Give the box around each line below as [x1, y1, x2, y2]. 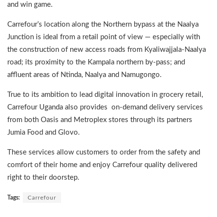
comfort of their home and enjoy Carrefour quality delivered [7, 161, 197, 169]
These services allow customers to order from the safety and [7, 148, 200, 156]
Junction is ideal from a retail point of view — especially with [7, 33, 200, 41]
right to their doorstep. [7, 173, 79, 181]
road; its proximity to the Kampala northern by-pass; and [7, 58, 185, 66]
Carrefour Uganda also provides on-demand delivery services [7, 103, 203, 111]
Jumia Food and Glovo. [7, 128, 80, 136]
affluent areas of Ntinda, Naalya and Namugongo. [7, 71, 164, 78]
